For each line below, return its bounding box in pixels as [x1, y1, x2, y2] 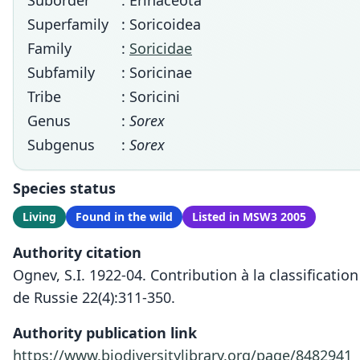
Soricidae [129, 39, 192, 58]
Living [22, 209, 56, 224]
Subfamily [27, 63, 95, 82]
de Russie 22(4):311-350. [13, 288, 175, 307]
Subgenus [27, 135, 95, 154]
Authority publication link [13, 323, 197, 342]
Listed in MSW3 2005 [192, 209, 306, 224]
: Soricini [121, 87, 180, 106]
